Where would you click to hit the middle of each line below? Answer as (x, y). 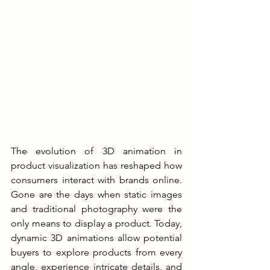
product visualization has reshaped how (96, 165)
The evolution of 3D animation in (96, 151)
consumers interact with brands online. (96, 180)
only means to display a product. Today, (96, 223)
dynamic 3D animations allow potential (96, 237)
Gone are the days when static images (96, 194)
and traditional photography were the (96, 209)
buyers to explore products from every (96, 252)
